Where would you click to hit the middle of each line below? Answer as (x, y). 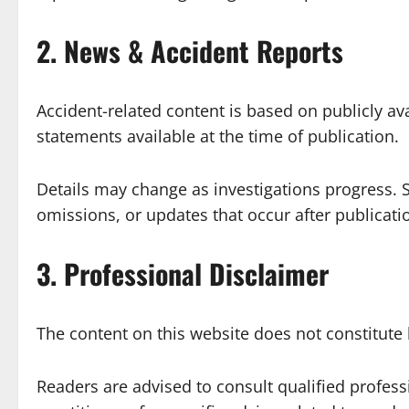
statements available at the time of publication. (218, 136)
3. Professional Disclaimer (183, 273)
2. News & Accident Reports (190, 51)
